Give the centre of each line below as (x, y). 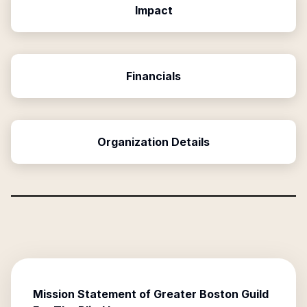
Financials (153, 76)
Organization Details (153, 142)
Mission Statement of (93, 294)
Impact (153, 10)
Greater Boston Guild (211, 294)
